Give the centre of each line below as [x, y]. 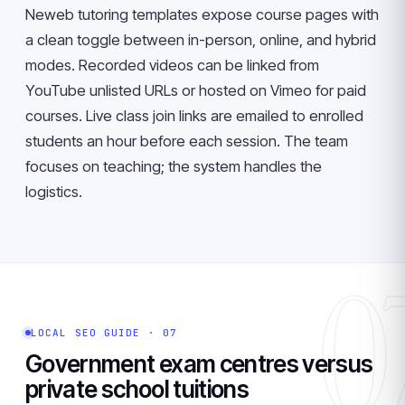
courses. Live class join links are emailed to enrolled [194, 116]
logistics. [54, 192]
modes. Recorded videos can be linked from [172, 65]
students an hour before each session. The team [187, 141]
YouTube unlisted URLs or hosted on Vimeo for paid [196, 90]
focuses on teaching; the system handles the [174, 166]
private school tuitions [137, 389]
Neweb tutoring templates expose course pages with [202, 14]
